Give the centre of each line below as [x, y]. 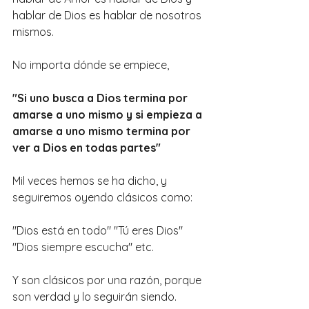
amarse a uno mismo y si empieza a [109, 114]
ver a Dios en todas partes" [87, 147]
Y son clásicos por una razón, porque [108, 280]
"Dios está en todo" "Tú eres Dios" [99, 230]
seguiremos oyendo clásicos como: [102, 197]
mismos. [33, 31]
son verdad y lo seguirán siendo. [94, 296]
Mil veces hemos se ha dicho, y [91, 180]
